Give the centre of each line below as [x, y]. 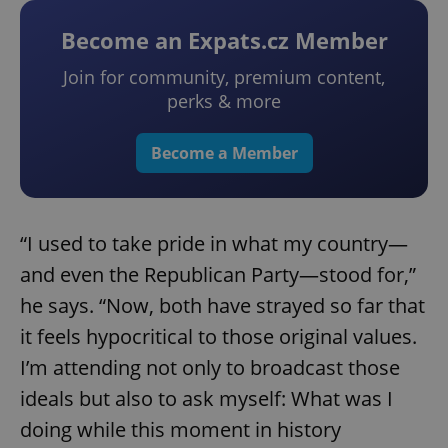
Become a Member [224, 153]
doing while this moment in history [180, 430]
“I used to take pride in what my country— [214, 244]
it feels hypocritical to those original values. [218, 337]
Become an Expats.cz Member [224, 40]
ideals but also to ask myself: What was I [206, 399]
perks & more [224, 101]
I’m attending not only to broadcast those [210, 368]
